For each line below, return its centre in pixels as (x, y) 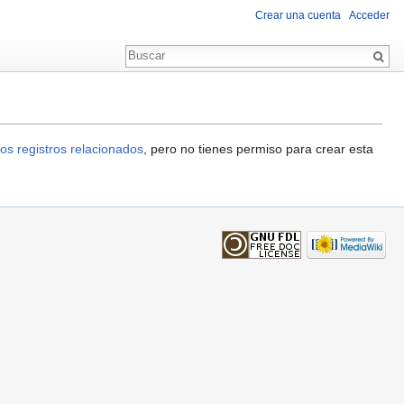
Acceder (369, 16)
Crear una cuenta (298, 16)
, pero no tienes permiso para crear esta (258, 149)
